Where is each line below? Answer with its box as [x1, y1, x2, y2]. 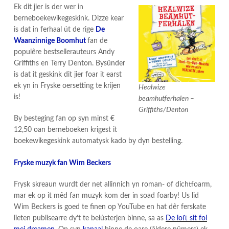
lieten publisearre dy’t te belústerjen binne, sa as [14, 214, 166, 222]
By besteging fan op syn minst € [14, 115, 114, 123]
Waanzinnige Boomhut [14, 37, 87, 45]
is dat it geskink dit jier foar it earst [14, 71, 122, 79]
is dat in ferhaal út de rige [14, 26, 96, 34]
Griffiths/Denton [139, 106, 188, 113]
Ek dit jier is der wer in [14, 4, 83, 11]
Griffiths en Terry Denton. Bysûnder [14, 60, 125, 67]
